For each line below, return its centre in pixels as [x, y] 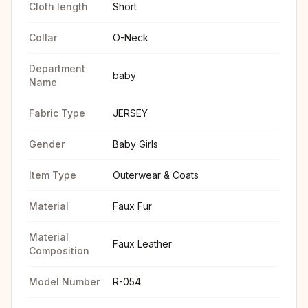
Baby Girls [135, 144]
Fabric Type [57, 113]
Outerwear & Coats [156, 175]
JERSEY [130, 113]
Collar [43, 37]
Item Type [53, 175]
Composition [59, 251]
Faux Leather [142, 244]
